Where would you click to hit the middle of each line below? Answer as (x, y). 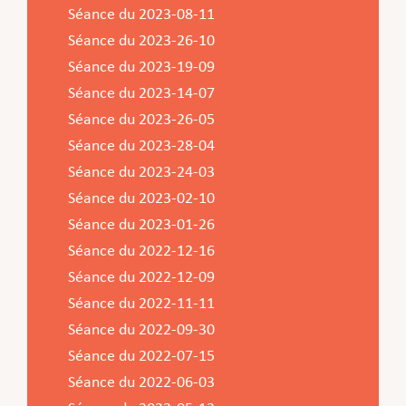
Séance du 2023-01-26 (141, 225)
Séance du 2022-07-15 (141, 356)
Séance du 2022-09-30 (141, 330)
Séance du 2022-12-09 (141, 277)
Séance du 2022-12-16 (141, 251)
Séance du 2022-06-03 (141, 382)
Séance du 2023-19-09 (141, 67)
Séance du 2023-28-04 (141, 146)
